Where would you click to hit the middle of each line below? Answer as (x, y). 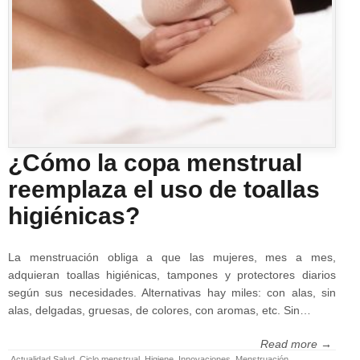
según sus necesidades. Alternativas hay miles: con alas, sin (172, 293)
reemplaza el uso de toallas (164, 190)
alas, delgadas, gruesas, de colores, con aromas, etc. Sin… (160, 311)
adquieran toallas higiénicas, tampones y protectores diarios (172, 275)
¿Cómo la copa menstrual (155, 163)
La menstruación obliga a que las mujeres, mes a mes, (172, 258)
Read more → (296, 344)
